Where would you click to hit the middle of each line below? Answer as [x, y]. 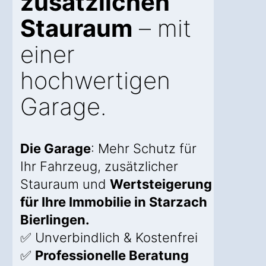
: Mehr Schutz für [144, 149]
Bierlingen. [55, 220]
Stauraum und [65, 184]
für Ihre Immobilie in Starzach [114, 202]
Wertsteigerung [161, 184]
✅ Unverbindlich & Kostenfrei [109, 238]
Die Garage [56, 149]
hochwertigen [95, 81]
